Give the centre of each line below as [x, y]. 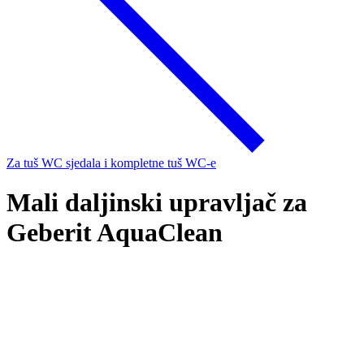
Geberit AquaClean [115, 233]
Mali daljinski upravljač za [157, 203]
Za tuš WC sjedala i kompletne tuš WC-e [111, 163]
